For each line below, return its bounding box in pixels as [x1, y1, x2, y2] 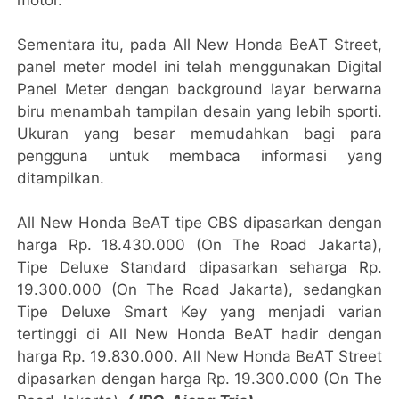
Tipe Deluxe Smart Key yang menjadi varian [17, 302, 382, 321]
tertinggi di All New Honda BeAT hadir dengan [17, 324, 382, 343]
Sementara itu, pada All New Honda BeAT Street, [17, 35, 382, 53]
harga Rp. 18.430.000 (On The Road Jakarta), [17, 235, 382, 254]
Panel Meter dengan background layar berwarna [17, 79, 382, 98]
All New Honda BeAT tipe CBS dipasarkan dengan [17, 213, 382, 232]
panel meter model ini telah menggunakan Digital [17, 57, 382, 76]
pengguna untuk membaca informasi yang [17, 146, 382, 165]
